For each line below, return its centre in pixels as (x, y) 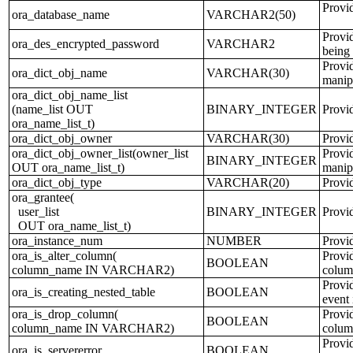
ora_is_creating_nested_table (84, 292)
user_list (35, 212)
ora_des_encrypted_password (85, 44)
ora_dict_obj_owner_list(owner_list (100, 153)
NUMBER (234, 241)
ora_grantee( (43, 197)
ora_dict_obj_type (57, 182)
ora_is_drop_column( (65, 314)
